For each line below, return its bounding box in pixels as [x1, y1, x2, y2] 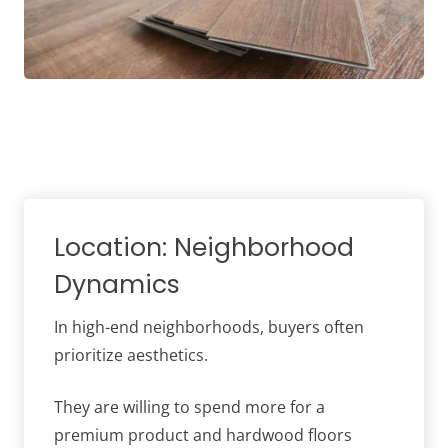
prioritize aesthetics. [54, 344, 208, 367]
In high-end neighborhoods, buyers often [54, 316, 364, 339]
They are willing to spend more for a [54, 396, 325, 419]
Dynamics [54, 267, 180, 303]
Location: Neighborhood [54, 230, 354, 266]
